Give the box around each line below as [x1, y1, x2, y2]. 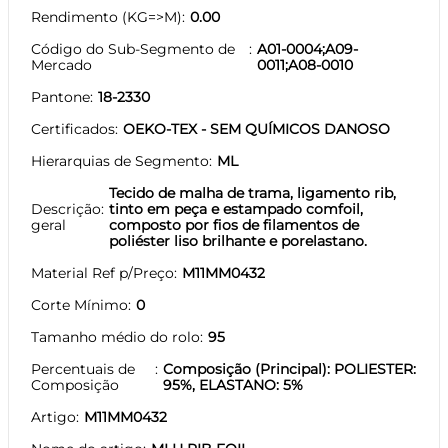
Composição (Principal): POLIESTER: [163, 359, 417, 378]
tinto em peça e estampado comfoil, [109, 199, 363, 218]
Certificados [31, 119, 115, 138]
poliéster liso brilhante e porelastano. [109, 231, 367, 250]
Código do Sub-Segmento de [31, 39, 235, 58]
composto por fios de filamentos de [109, 215, 359, 234]
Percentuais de [31, 359, 135, 378]
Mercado [31, 55, 92, 74]
